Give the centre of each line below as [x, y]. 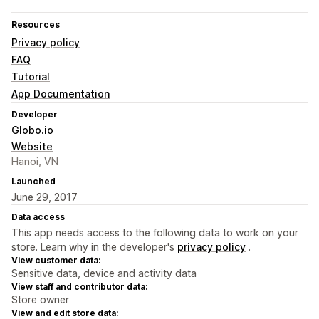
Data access [38, 217]
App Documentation [61, 94]
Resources [36, 25]
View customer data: [56, 261]
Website [32, 147]
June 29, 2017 [45, 197]
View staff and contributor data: [79, 287]
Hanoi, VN [35, 162]
